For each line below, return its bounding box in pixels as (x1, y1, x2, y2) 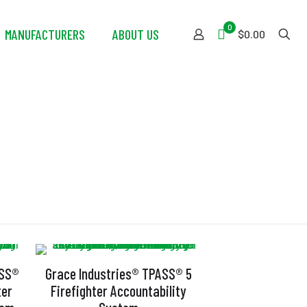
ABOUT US (112, 26, 159, 42)
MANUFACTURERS (5, 26, 85, 42)
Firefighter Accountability (51, 282, 187, 299)
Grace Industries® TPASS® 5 (45, 265, 193, 282)
